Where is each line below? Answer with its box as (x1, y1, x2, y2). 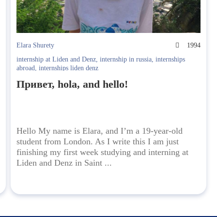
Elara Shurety (16, 42, 55, 49)
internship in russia (100, 56, 152, 63)
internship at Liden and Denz (16, 56, 96, 63)
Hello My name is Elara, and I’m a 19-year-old (16, 126, 183, 136)
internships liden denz (39, 64, 99, 72)
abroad (16, 64, 35, 72)
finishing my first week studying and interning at (16, 147, 189, 157)
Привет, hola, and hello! (16, 78, 128, 91)
